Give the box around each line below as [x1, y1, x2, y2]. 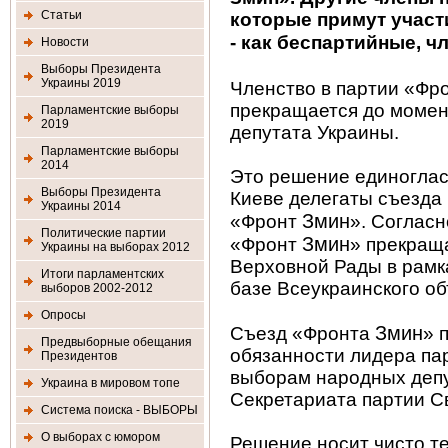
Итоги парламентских [41, 267, 164, 281]
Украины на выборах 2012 [41, 240, 190, 254]
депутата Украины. [230, 122, 399, 143]
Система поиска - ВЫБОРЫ [41, 403, 198, 417]
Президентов [41, 349, 117, 363]
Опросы [41, 308, 86, 322]
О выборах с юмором [41, 430, 160, 444]
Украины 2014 [41, 199, 121, 213]
